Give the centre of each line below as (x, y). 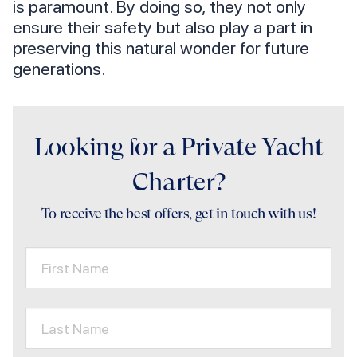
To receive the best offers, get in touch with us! (178, 214)
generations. (59, 69)
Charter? (178, 182)
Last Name (75, 328)
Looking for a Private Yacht (178, 147)
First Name (75, 268)
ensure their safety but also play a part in (163, 27)
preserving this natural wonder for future (161, 48)
